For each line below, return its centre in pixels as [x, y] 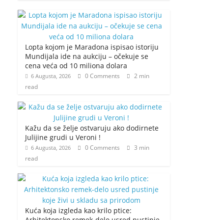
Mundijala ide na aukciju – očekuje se [87, 56]
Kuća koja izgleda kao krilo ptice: [78, 210]
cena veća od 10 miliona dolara [76, 66]
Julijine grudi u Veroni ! [63, 137]
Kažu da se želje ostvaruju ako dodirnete [92, 128]
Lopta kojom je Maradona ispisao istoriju [92, 47]
